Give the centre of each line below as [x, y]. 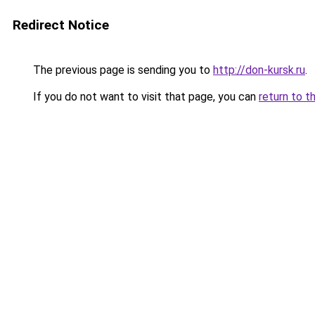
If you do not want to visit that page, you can [144, 97]
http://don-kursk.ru [259, 70]
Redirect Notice [61, 25]
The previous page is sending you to [122, 70]
